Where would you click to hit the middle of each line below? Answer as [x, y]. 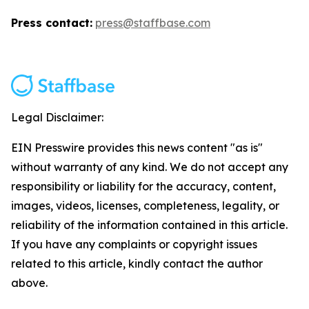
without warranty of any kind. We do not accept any [150, 167]
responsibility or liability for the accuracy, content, [143, 186]
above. [29, 283]
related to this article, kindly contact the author [137, 263]
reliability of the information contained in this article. [149, 225]
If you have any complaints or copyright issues [134, 244]
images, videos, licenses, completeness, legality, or [145, 206]
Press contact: [52, 23]
